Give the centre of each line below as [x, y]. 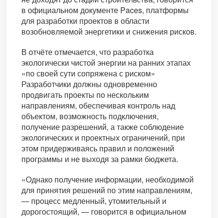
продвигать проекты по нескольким [85, 95]
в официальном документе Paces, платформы [105, 10]
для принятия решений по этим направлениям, [107, 190]
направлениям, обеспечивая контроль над [98, 106]
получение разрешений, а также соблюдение [103, 127]
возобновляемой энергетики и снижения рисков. [109, 32]
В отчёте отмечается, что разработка [88, 52]
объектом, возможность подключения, [90, 116]
